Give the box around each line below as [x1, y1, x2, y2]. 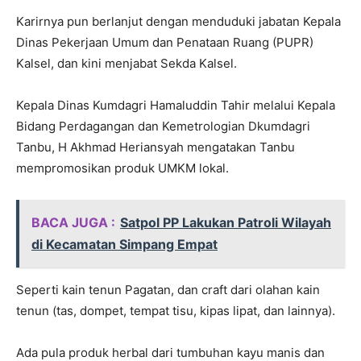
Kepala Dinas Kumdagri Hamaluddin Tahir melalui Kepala [16, 98, 335, 114]
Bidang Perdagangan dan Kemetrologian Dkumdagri [16, 118, 310, 135]
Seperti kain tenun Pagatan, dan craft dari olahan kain [16, 282, 320, 298]
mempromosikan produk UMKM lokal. [16, 160, 229, 176]
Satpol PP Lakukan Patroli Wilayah [120, 214, 331, 231]
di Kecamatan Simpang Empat [31, 236, 218, 253]
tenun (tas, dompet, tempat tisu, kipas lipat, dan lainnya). [16, 303, 335, 319]
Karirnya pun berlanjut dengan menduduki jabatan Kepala [16, 14, 341, 30]
